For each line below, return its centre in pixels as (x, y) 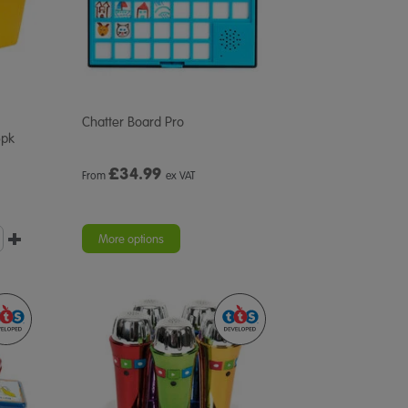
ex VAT (180, 175)
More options (131, 239)
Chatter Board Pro (133, 122)
